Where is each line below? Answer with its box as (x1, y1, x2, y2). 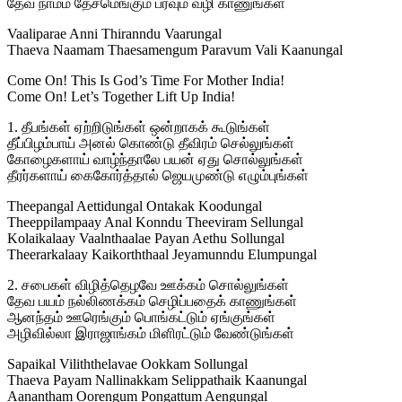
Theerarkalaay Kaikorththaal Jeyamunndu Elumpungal (7, 247, 317, 263)
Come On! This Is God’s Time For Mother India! (7, 73, 284, 89)
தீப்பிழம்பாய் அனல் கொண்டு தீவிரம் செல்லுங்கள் (7, 135, 294, 152)
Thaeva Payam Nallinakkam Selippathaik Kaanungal (7, 372, 307, 389)
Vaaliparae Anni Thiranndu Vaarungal (7, 26, 222, 42)
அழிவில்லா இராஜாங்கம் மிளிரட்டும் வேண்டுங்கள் (7, 326, 294, 342)
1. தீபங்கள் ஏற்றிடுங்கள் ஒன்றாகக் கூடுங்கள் (7, 119, 270, 135)
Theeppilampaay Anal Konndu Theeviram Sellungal (7, 214, 303, 231)
